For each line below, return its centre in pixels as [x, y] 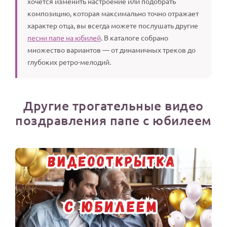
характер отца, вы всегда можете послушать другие [113, 25]
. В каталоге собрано [135, 37]
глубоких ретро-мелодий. [69, 62]
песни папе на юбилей [64, 37]
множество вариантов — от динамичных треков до [111, 49]
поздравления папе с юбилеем [113, 120]
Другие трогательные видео [113, 105]
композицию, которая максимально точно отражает [113, 13]
